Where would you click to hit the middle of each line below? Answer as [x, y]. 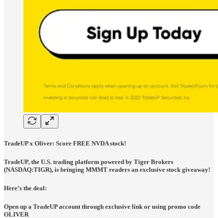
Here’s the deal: [25, 188]
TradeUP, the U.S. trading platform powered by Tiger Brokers [89, 162]
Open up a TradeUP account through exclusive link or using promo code [102, 207]
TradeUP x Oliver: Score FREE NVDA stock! [65, 143]
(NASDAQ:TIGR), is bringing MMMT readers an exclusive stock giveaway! [107, 169]
